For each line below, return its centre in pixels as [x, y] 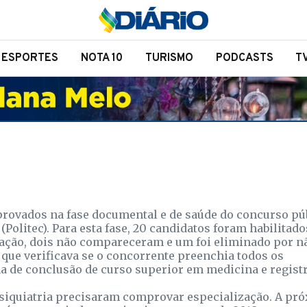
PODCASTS [244, 58]
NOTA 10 [102, 58]
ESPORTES [30, 58]
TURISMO [169, 58]
